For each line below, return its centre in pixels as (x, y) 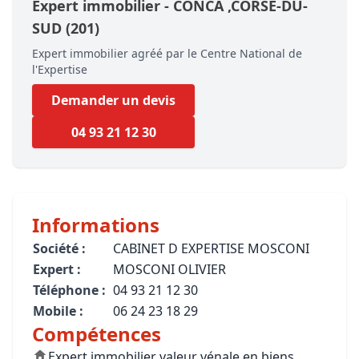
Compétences (97, 334)
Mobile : (58, 311)
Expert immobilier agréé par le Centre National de (167, 53)
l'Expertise (60, 69)
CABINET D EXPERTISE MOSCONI (211, 248)
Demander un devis (113, 100)
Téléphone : (69, 290)
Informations (96, 225)
